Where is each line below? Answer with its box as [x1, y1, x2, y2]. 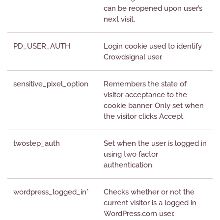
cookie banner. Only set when [104, 101, 204, 110]
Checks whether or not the [104, 188, 194, 196]
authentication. [104, 161, 154, 169]
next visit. [104, 15, 135, 24]
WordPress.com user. [104, 209, 174, 218]
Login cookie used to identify [104, 42, 202, 51]
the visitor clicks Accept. [104, 112, 185, 121]
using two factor [104, 150, 158, 159]
